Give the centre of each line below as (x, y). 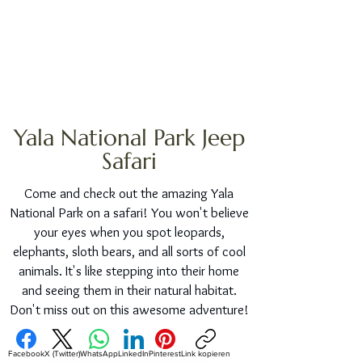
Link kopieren (206, 354)
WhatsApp (99, 354)
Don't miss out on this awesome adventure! (129, 309)
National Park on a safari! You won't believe (129, 213)
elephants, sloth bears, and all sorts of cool (129, 251)
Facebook (26, 354)
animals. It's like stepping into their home (129, 271)
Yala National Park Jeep (129, 138)
